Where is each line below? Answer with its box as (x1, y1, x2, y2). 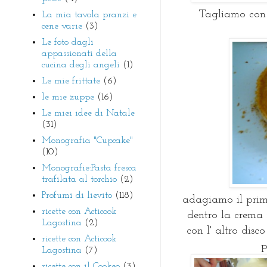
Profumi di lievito (42, 190, 112, 200)
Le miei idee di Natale (42, 108, 135, 118)
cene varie (42, 21, 82, 31)
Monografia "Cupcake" (42, 135, 133, 145)
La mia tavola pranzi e (42, 10, 136, 20)
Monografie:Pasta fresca (42, 163, 136, 173)
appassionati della (42, 48, 117, 58)
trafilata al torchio (42, 174, 117, 184)
